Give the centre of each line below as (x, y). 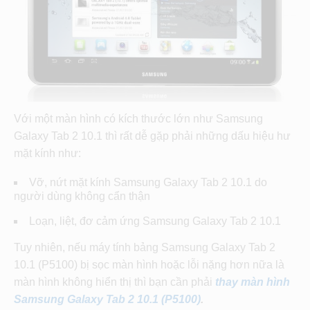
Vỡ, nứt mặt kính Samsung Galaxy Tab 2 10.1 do (148, 183)
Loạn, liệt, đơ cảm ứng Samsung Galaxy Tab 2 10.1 (155, 221)
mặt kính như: (47, 154)
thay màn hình (253, 282)
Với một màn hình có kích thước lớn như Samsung (138, 119)
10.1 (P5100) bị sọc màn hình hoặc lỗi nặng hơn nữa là (149, 265)
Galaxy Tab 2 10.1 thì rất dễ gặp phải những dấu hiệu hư (152, 136)
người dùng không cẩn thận (82, 197)
